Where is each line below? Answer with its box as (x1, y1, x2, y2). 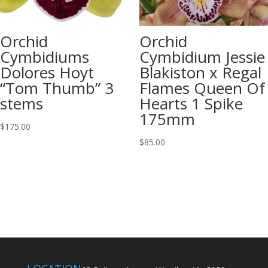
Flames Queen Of (139, 77, 265, 99)
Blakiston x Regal (139, 62, 261, 84)
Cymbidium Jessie (139, 46, 265, 68)
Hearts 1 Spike (139, 93, 243, 115)
